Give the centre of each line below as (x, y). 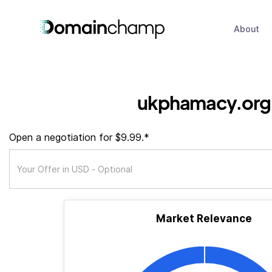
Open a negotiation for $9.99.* (79, 137)
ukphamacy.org (204, 102)
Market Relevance (204, 219)
